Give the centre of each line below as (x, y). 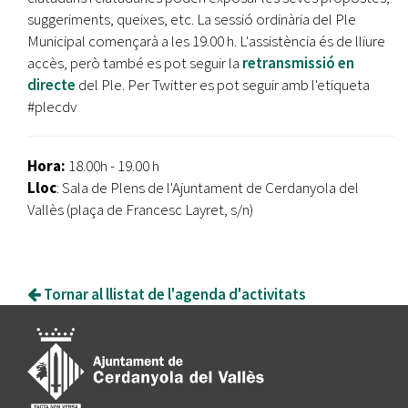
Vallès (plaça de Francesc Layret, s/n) (140, 209)
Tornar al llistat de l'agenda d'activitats (173, 294)
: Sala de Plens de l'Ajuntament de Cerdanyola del (208, 188)
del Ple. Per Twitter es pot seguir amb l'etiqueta (223, 85)
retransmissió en (298, 63)
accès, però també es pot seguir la (135, 63)
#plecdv (52, 107)
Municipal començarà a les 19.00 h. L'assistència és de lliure (206, 41)
